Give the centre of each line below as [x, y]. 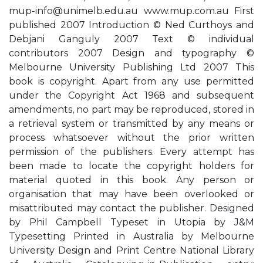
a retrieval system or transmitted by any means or [131, 124]
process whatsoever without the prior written [131, 138]
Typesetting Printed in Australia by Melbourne [131, 236]
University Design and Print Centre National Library [131, 250]
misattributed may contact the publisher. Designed [131, 208]
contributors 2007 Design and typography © [131, 53]
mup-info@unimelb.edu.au [73, 11]
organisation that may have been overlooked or [131, 194]
